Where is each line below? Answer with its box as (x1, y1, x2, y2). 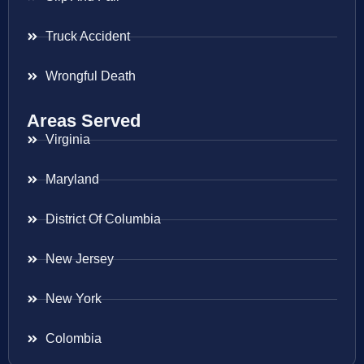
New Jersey (45, 252, 114, 266)
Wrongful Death (45, 69, 136, 84)
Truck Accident (45, 29, 130, 44)
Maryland (45, 172, 99, 187)
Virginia (45, 132, 90, 147)
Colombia (45, 331, 102, 346)
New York (45, 292, 102, 306)
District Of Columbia (45, 212, 161, 227)
